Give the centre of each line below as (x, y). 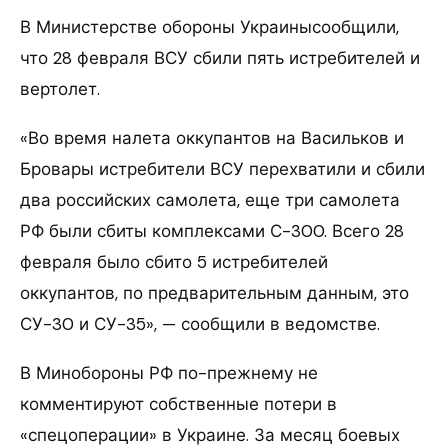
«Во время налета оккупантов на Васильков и (212, 137)
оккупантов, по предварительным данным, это (214, 292)
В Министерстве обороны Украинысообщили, (209, 26)
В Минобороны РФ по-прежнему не (169, 372)
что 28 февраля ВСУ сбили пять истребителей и (220, 57)
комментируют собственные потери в (178, 403)
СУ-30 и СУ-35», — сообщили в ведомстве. (200, 323)
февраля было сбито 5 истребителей (174, 261)
